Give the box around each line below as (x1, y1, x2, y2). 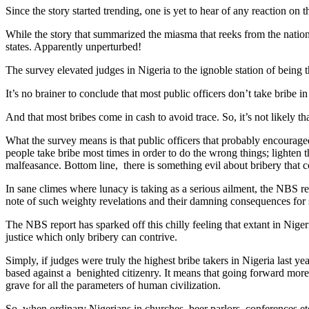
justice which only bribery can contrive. (6, 230, 177, 243)
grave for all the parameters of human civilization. (6, 279, 221, 291)
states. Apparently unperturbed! (6, 40, 141, 52)
